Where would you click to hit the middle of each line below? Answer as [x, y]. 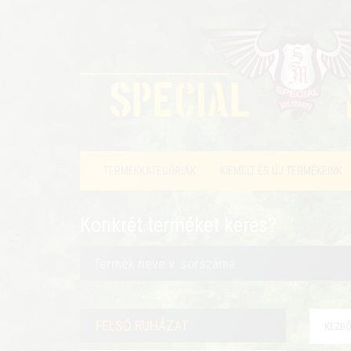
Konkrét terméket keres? [178, 225]
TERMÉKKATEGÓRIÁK [150, 171]
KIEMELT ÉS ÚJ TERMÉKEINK [281, 171]
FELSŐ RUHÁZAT [142, 326]
